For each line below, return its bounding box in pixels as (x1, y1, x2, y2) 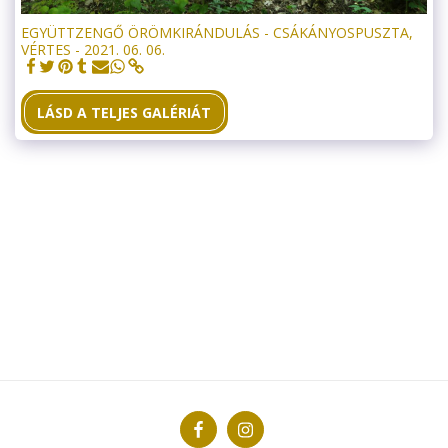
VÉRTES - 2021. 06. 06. (21, 39, 165, 59)
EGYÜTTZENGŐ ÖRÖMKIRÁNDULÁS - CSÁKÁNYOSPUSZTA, (21, 22, 413, 42)
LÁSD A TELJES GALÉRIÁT (37, 102, 212, 122)
